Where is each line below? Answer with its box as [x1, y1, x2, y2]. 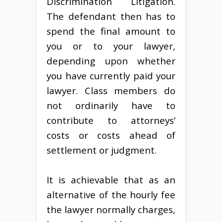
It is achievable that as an [47, 173, 175, 186]
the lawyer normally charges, [47, 203, 175, 216]
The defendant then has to [47, 9, 175, 22]
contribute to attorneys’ [47, 113, 175, 126]
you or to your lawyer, [47, 39, 175, 52]
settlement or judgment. [47, 143, 157, 156]
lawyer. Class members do [47, 84, 175, 97]
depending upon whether [47, 54, 175, 67]
